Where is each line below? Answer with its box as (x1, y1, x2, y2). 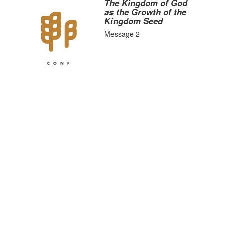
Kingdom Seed (104, 15, 163, 27)
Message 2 (104, 29, 140, 39)
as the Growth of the (104, 6, 187, 18)
